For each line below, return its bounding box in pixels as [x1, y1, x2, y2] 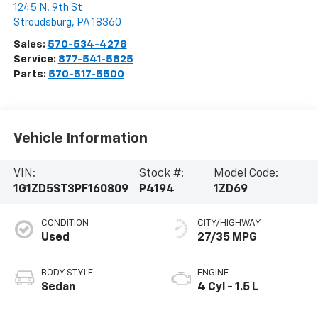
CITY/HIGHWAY [197, 219, 261, 229]
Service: [13, 53, 58, 65]
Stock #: [138, 168, 184, 180]
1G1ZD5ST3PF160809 [13, 184, 128, 196]
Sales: [13, 38, 48, 50]
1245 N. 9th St [13, 1, 82, 13]
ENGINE [197, 268, 229, 278]
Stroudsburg [13, 16, 72, 28]
